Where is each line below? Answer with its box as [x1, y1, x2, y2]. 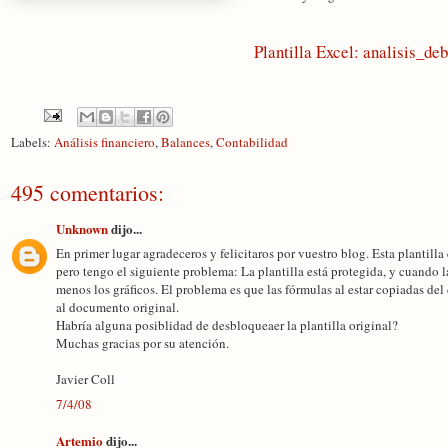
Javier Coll [56, 370, 115, 388]
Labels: [11, 132, 54, 151]
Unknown [56, 218, 108, 238]
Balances [161, 132, 210, 151]
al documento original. [56, 298, 179, 316]
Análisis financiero [54, 132, 155, 151]
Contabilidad [216, 132, 288, 151]
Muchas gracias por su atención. [56, 334, 229, 352]
